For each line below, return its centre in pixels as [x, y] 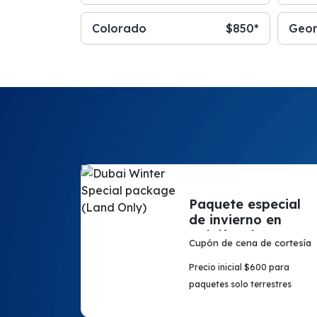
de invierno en [235, 220]
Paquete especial [244, 204]
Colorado [119, 28]
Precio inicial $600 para [239, 267]
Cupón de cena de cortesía [250, 243]
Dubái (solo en [236, 235]
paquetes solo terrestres [240, 284]
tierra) [209, 251]
